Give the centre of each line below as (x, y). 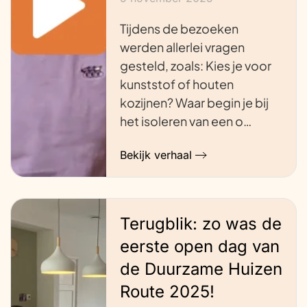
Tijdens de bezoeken (179, 28)
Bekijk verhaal (156, 155)
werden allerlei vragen (182, 47)
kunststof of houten (176, 84)
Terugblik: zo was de (200, 224)
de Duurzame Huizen (201, 269)
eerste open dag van (199, 247)
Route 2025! (167, 292)
